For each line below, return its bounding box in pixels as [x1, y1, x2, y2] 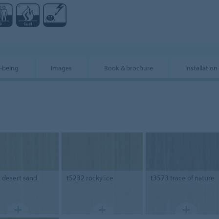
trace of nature [168, 173, 215, 182]
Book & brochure [104, 64, 153, 72]
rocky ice [84, 173, 113, 182]
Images [51, 64, 72, 72]
